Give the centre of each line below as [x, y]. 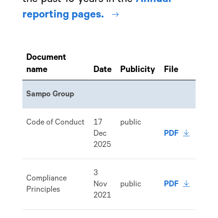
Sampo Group [50, 94]
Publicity [138, 70]
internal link [136, 9]
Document [46, 57]
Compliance [47, 178]
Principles [44, 189]
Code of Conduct [56, 122]
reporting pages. [63, 15]
